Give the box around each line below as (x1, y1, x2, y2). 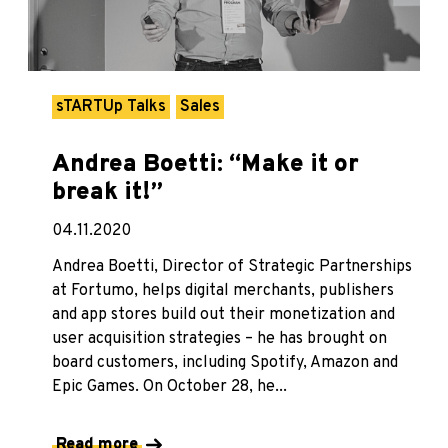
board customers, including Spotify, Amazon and (52, 352, 398, 373)
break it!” (52, 177, 163, 208)
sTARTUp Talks (56, 96, 166, 117)
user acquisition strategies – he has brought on (52, 328, 387, 349)
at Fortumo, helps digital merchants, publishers (52, 280, 394, 301)
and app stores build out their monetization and (52, 304, 395, 325)
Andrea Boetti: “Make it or (52, 149, 359, 180)
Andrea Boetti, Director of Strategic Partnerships (52, 256, 412, 277)
